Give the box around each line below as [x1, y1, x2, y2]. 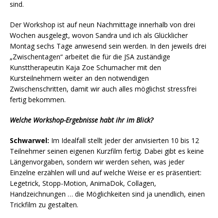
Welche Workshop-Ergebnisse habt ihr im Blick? [10, 115, 153, 125]
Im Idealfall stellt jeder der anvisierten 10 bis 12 [49, 136, 199, 145]
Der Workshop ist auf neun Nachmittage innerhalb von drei [10, 20, 195, 30]
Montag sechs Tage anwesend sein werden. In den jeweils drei [10, 41, 206, 51]
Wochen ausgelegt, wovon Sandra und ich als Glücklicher [10, 31, 188, 40]
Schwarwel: [10, 136, 49, 145]
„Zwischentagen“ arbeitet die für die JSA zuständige [10, 52, 170, 62]
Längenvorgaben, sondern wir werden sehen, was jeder [10, 157, 184, 167]
